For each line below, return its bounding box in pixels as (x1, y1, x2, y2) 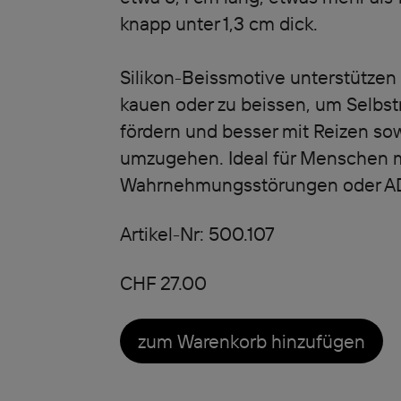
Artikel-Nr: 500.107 (119, 222, 275, 245)
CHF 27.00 (119, 271, 207, 294)
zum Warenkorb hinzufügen (137, 329, 365, 353)
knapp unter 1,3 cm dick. (119, 12, 318, 35)
